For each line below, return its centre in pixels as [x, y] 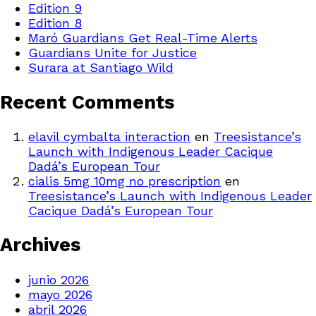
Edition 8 [55, 23]
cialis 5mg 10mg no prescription [124, 181]
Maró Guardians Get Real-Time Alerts [143, 38]
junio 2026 [59, 279]
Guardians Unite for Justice [113, 53]
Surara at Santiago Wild [101, 68]
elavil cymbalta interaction [109, 137]
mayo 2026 [60, 294]
